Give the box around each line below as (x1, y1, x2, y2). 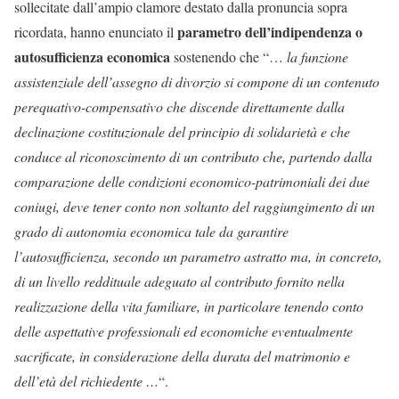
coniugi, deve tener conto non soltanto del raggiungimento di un (14, 197, 375, 216)
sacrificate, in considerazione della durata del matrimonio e (14, 346, 350, 365)
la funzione (287, 47, 348, 66)
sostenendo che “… (170, 47, 287, 66)
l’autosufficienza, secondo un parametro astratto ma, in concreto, (14, 247, 382, 265)
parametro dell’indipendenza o (177, 21, 362, 42)
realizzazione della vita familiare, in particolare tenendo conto (14, 297, 363, 315)
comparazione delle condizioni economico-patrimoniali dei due (14, 172, 370, 191)
